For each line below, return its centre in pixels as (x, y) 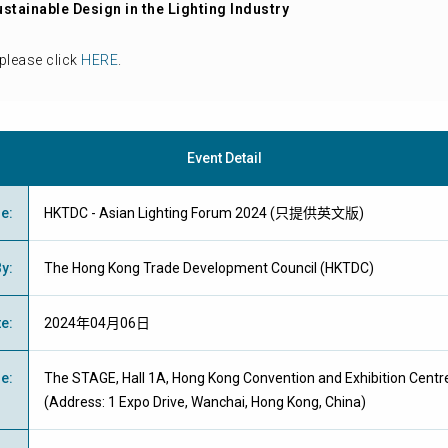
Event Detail (224, 158)
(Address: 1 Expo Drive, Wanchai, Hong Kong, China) (205, 402)
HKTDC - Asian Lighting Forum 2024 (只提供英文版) (204, 213)
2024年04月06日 (97, 323)
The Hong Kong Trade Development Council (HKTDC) (209, 268)
